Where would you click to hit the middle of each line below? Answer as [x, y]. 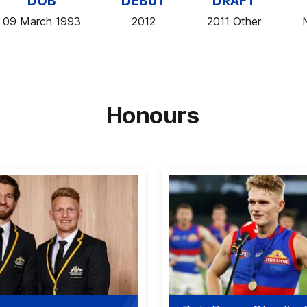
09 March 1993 [41, 21]
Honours [152, 115]
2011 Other [234, 21]
